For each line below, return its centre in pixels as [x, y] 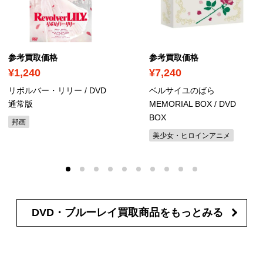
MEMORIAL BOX [181, 104]
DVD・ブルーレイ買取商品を [101, 212]
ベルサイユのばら [182, 90]
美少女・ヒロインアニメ [191, 135]
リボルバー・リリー [45, 90]
